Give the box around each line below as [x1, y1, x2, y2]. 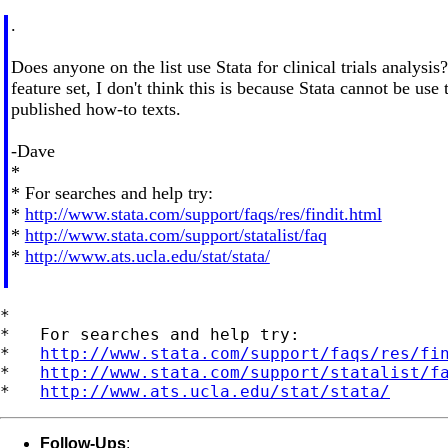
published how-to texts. [10, 98, 181, 119]
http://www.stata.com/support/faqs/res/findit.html [24, 203, 382, 224]
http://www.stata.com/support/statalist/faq [24, 224, 327, 245]
